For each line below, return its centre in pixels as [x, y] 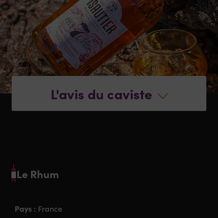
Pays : [27, 209]
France [50, 209]
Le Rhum [38, 173]
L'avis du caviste [101, 93]
